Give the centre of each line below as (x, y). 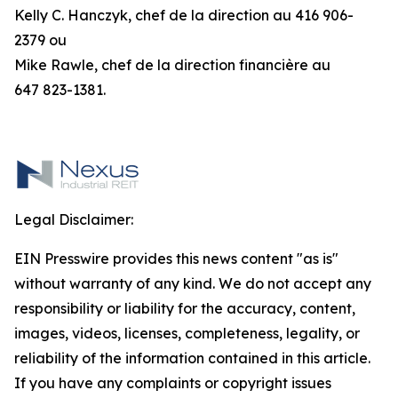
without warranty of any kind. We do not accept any (193, 283)
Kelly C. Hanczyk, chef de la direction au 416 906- (184, 15)
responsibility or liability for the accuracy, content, (185, 308)
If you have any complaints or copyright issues (173, 383)
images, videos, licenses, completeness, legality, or (187, 333)
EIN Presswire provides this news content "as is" (176, 259)
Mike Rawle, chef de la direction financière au (172, 65)
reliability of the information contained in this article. (192, 358)
